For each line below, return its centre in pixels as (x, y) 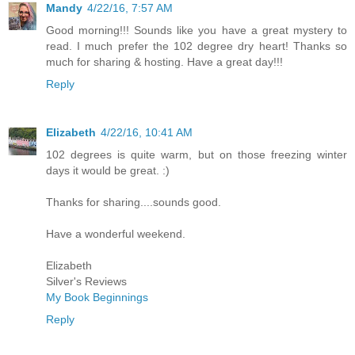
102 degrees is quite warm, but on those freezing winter (197, 155)
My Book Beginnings (97, 298)
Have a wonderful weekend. (116, 234)
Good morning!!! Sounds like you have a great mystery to (197, 30)
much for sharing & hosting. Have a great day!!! (164, 61)
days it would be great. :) (108, 171)
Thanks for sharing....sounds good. (134, 202)
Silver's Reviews (86, 282)
